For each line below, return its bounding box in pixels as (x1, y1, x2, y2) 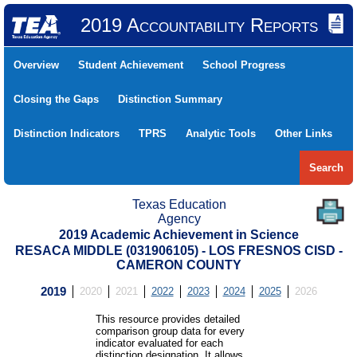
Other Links (275, 127, 332, 139)
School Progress (202, 59, 285, 71)
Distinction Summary (118, 93, 222, 105)
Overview (14, 59, 59, 71)
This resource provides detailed (95, 313, 240, 325)
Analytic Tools (186, 127, 256, 139)
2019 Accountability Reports (80, 14, 318, 36)
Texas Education (131, 198, 226, 211)
